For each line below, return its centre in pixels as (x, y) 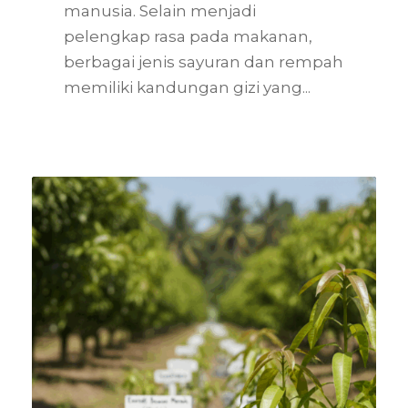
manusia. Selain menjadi (160, 11)
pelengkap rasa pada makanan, (188, 37)
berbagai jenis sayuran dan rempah (204, 62)
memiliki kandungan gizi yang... (187, 88)
